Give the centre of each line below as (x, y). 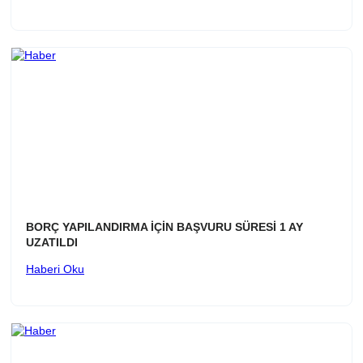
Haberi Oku (55, 269)
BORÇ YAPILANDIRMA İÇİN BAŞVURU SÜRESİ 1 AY (164, 227)
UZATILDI (52, 243)
